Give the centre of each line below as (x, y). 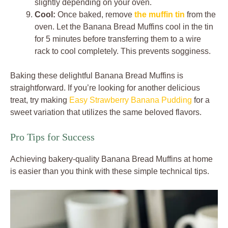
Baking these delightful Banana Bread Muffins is (97, 76)
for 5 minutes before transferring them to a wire (118, 39)
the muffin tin (160, 15)
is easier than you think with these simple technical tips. (110, 172)
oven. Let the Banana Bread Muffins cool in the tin (124, 27)
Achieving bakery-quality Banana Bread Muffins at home (111, 159)
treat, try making (40, 100)
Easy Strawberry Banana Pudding (131, 100)
